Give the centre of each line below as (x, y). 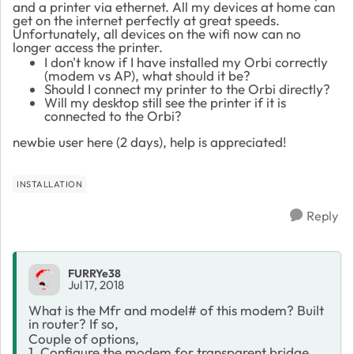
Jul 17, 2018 (96, 285)
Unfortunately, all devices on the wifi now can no (157, 33)
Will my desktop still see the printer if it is (165, 102)
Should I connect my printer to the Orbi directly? (187, 88)
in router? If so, (73, 323)
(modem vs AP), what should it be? (147, 75)
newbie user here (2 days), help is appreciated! (149, 141)
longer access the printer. (88, 47)
